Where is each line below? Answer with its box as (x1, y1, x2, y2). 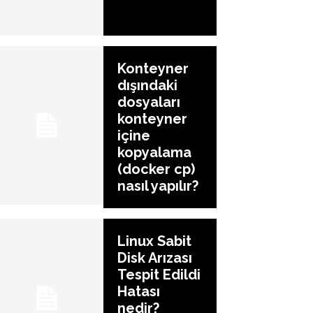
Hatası (117, 282, 160, 300)
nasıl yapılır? (117, 177, 198, 194)
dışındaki (117, 76, 177, 94)
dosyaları (117, 93, 180, 110)
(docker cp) (117, 160, 195, 177)
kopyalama (117, 143, 191, 161)
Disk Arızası (117, 249, 192, 266)
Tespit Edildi (117, 265, 201, 283)
